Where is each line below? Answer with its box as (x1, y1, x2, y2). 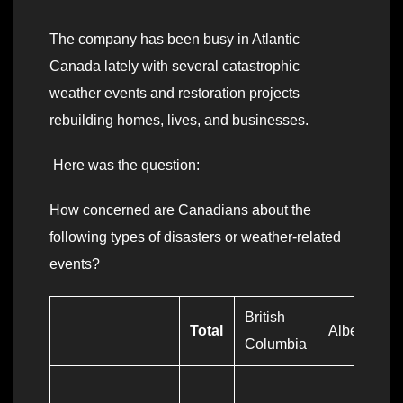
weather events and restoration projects (49, 85, 300, 102)
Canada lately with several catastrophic (49, 58, 300, 75)
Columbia (245, 336, 308, 353)
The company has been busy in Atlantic (49, 31, 300, 48)
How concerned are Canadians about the (49, 202, 311, 219)
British (245, 309, 286, 326)
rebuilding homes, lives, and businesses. (49, 112, 312, 129)
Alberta (328, 323, 375, 339)
